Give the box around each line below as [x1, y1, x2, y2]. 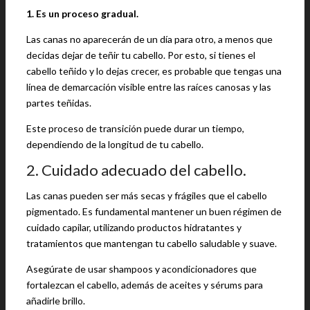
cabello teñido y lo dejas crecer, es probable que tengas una [26, 65, 282, 77]
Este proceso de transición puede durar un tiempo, [26, 122, 244, 134]
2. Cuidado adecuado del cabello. [26, 161, 246, 179]
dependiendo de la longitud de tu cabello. [26, 138, 203, 150]
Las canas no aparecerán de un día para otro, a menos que [26, 33, 273, 45]
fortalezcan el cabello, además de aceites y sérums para [26, 279, 263, 291]
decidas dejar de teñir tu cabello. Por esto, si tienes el [26, 49, 255, 61]
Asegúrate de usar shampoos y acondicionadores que [26, 263, 257, 275]
